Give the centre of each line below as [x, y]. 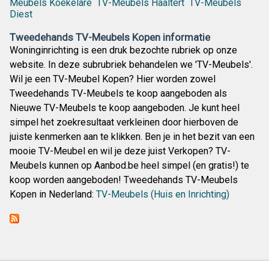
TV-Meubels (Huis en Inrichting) [163, 195]
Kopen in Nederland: [53, 195]
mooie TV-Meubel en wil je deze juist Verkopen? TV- [120, 151]
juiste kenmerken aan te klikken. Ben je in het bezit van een [132, 137]
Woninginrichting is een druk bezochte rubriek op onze [123, 50]
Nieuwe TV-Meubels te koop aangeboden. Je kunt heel [125, 108]
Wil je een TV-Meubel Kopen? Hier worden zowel [113, 79]
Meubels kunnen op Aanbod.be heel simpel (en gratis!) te [129, 166]
